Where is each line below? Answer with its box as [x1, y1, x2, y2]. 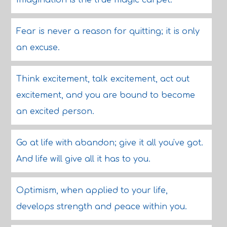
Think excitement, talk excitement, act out [16, 74, 190, 84]
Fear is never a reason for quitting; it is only [16, 27, 200, 36]
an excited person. [16, 107, 94, 116]
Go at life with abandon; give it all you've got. [16, 138, 203, 147]
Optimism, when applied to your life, [16, 186, 168, 195]
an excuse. [16, 43, 60, 52]
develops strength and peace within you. [16, 202, 187, 211]
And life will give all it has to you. [16, 155, 150, 164]
